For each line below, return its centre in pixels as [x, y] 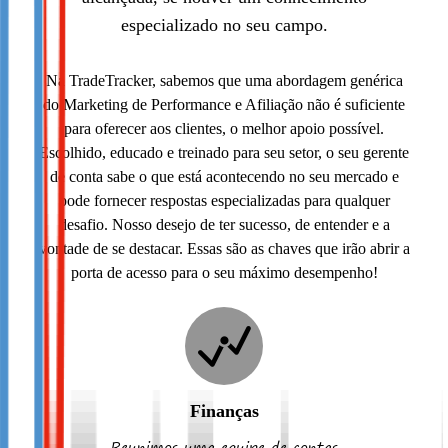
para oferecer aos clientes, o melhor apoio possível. [224, 129]
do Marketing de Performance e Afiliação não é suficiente [224, 105]
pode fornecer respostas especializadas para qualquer [224, 201]
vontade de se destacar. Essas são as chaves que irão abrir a [224, 249]
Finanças [224, 411]
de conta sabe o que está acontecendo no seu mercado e [224, 177]
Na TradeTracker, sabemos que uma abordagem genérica [224, 81]
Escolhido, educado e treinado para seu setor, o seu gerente [224, 153]
